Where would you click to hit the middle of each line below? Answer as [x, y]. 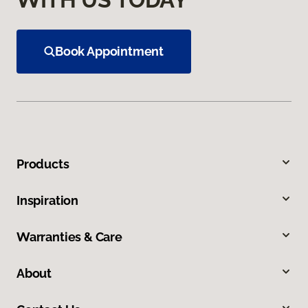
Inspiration [48, 201]
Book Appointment [110, 52]
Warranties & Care [69, 237]
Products [43, 164]
